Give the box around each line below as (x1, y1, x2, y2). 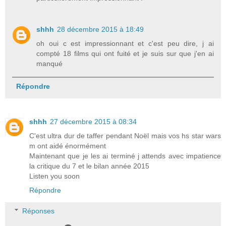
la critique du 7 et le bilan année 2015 (29, 161, 149, 170)
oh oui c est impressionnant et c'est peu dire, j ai (36, 39, 214, 47)
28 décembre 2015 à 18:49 (57, 25, 144, 33)
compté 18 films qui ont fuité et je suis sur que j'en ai (36, 49, 214, 58)
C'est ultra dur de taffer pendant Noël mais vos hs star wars (29, 131, 221, 140)
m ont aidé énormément (29, 141, 106, 150)
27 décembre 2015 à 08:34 (50, 117, 137, 126)
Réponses (22, 207, 55, 215)
